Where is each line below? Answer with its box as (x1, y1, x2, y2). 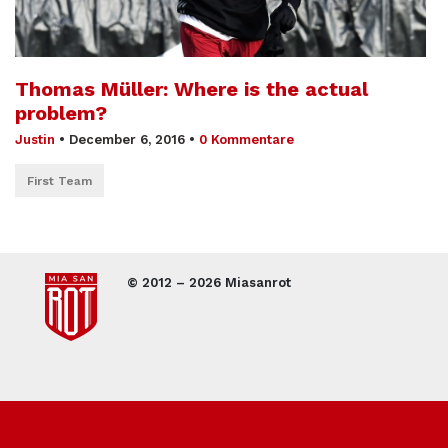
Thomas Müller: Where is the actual (15, 76, 368, 101)
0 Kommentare (199, 131, 294, 147)
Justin (15, 131, 55, 147)
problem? (15, 100, 107, 125)
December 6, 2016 (65, 131, 189, 147)
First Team (27, 173, 92, 188)
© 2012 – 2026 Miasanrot (127, 274, 291, 290)
